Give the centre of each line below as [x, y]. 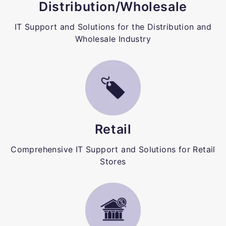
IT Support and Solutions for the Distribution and [113, 26]
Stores [113, 161]
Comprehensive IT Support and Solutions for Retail [113, 149]
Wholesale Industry [113, 39]
